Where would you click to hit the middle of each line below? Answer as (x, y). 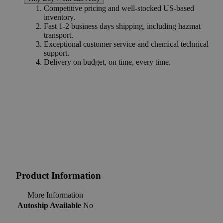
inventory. (59, 17)
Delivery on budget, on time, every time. (107, 62)
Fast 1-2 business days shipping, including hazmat (122, 26)
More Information (55, 195)
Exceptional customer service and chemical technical (126, 44)
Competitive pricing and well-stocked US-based (119, 8)
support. (56, 53)
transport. (58, 35)
